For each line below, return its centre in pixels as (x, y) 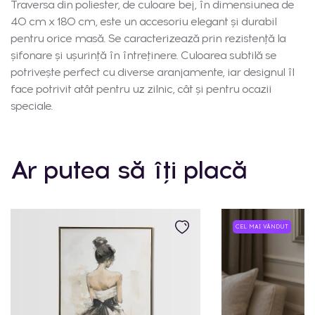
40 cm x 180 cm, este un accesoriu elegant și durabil (143, 21)
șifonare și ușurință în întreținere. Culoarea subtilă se (143, 55)
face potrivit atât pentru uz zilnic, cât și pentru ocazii (141, 89)
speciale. (32, 105)
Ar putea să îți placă (129, 169)
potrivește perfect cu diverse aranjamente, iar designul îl (152, 72)
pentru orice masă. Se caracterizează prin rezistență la (148, 38)
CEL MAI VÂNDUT (262, 226)
